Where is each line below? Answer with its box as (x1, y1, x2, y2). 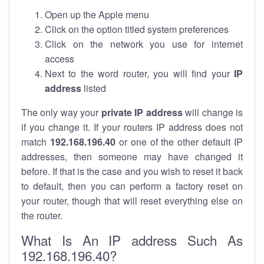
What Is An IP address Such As (21, 230, 243, 249)
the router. (21, 209, 62, 222)
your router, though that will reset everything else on (21, 194, 243, 207)
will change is (182, 105, 243, 119)
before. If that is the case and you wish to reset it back (21, 164, 243, 178)
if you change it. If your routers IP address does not (21, 120, 243, 134)
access (45, 52, 74, 65)
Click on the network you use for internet (45, 37, 243, 51)
